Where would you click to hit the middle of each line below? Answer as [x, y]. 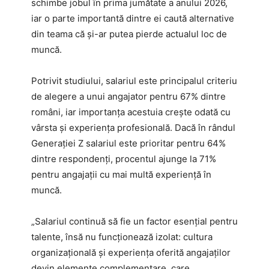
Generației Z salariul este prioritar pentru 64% [128, 143]
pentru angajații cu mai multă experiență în [121, 174]
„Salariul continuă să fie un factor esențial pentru [134, 221]
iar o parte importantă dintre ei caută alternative [133, 18]
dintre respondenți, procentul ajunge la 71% [124, 159]
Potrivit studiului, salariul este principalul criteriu [134, 80]
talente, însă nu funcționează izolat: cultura [122, 237]
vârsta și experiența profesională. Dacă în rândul [133, 127]
